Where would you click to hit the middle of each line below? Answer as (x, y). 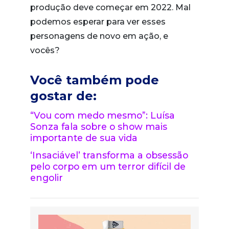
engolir (47, 177)
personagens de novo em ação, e (99, 36)
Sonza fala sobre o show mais (99, 126)
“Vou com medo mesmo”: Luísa (102, 115)
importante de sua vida (84, 138)
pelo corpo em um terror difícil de (108, 166)
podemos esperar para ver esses (98, 21)
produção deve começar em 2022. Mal (110, 7)
